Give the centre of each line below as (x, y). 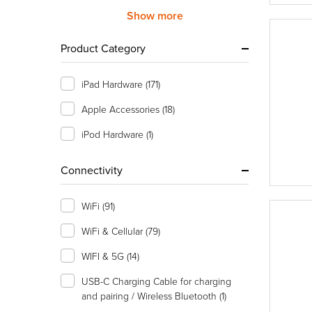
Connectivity (92, 170)
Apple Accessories (122, 109)
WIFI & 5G (104, 256)
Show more (155, 16)
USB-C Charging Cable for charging (156, 281)
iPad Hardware (114, 84)
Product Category (103, 48)
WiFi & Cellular (114, 231)
